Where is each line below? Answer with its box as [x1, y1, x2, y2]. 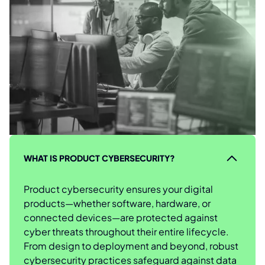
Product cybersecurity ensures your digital [24, 182, 213, 195]
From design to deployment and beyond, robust [24, 239, 238, 252]
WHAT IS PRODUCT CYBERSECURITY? [24, 153, 175, 164]
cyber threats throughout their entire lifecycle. [24, 225, 229, 238]
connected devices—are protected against [24, 211, 218, 224]
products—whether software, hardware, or [24, 196, 211, 209]
